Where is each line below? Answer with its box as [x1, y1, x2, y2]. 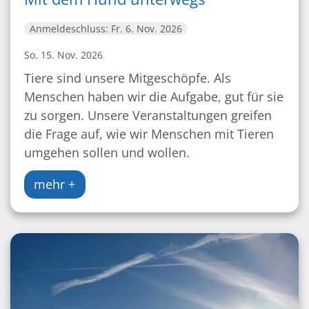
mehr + [34, 176, 76, 193]
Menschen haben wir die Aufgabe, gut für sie [24, 88, 283, 106]
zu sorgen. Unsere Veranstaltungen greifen [24, 107, 272, 124]
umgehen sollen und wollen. [24, 144, 190, 161]
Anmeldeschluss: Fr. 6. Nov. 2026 [30, 22, 182, 36]
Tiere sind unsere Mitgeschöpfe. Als [24, 70, 231, 87]
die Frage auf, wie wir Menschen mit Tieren [24, 126, 274, 143]
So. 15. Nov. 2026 [24, 48, 103, 62]
